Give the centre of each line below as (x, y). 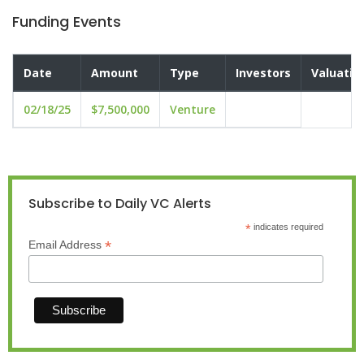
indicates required (287, 227)
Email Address (67, 245)
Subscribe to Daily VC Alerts (120, 204)
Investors (263, 73)
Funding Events (67, 22)
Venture (193, 109)
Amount (115, 73)
